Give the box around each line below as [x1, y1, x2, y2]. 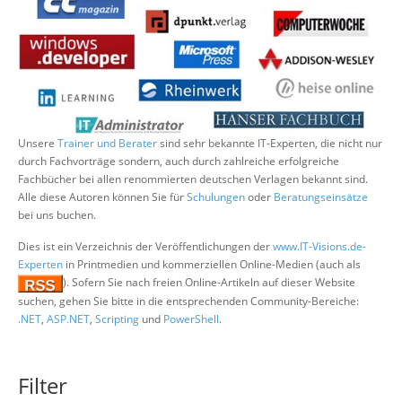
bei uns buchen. [18, 207, 96, 223]
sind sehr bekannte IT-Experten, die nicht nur [157, 135, 382, 151]
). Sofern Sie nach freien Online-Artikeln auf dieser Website [63, 275, 355, 290]
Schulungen [187, 189, 245, 205]
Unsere [18, 135, 57, 151]
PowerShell [163, 310, 219, 327]
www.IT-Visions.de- [273, 239, 366, 254]
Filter [18, 370, 67, 400]
